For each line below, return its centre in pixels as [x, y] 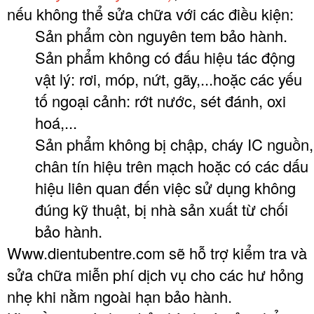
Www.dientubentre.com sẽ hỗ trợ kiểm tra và [157, 253]
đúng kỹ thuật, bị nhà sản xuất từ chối [162, 210]
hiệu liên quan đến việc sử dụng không [165, 188]
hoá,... [56, 123]
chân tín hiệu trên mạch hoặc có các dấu [172, 166]
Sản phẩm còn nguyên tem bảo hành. [161, 36]
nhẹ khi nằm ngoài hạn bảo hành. [120, 296]
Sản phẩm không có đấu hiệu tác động [165, 57]
